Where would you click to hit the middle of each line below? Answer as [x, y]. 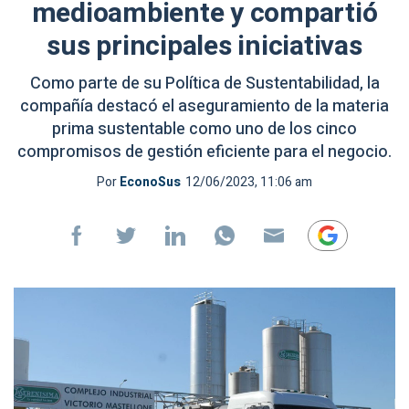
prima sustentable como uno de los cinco [204, 129]
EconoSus [150, 182]
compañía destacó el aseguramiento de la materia [204, 106]
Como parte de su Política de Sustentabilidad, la [204, 84]
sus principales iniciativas [204, 47]
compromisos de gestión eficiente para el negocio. [204, 152]
